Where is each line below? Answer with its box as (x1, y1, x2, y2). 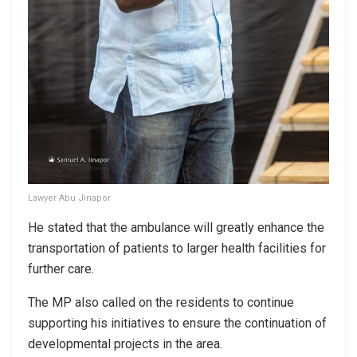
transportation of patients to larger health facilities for (28, 241, 326, 257)
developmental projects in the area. (28, 336, 222, 352)
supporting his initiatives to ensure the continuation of (28, 316, 327, 331)
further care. (28, 261, 94, 277)
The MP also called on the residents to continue (28, 295, 294, 311)
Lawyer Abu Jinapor (28, 193, 111, 204)
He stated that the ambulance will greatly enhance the (28, 220, 324, 236)
